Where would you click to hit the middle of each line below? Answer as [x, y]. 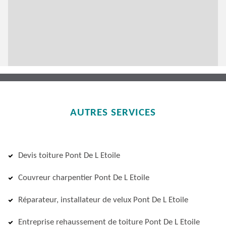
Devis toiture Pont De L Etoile [69, 156]
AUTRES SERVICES [113, 113]
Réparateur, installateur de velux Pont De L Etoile [103, 200]
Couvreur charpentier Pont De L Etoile [84, 178]
